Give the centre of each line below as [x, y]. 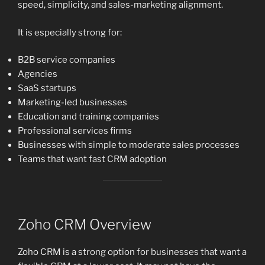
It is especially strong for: [70, 32]
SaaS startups [47, 88]
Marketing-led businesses [72, 103]
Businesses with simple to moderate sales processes [129, 145]
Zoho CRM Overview [85, 225]
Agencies [38, 74]
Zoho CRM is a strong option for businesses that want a [132, 252]
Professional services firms [75, 131]
